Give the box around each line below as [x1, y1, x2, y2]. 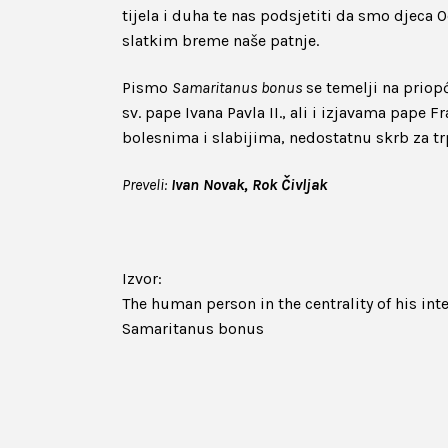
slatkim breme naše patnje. [122, 31, 319, 50]
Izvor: [122, 269, 162, 288]
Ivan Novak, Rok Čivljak [167, 175, 327, 194]
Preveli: [122, 175, 167, 194]
